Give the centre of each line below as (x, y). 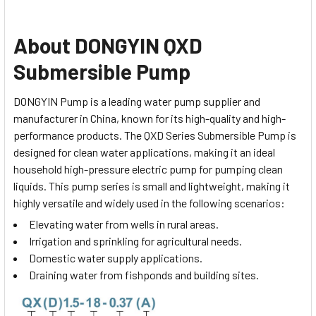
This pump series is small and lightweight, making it (169, 186)
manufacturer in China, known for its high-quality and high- (150, 118)
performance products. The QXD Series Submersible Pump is (155, 135)
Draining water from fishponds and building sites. (144, 275)
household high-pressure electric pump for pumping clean (148, 169)
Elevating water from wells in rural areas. (124, 224)
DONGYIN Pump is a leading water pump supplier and (137, 101)
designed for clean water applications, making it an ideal (144, 152)
